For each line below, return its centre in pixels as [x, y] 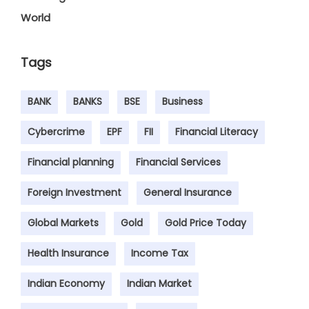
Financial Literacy [217, 132]
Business [182, 102]
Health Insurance [68, 253]
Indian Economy [66, 284]
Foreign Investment [74, 193]
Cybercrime [56, 132]
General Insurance [188, 193]
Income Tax [160, 253]
